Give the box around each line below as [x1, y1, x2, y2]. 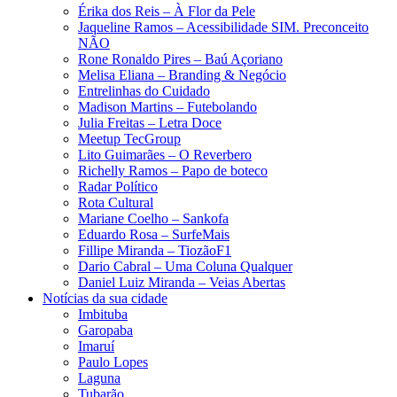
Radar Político [78, 178, 158, 194]
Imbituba [78, 306, 128, 322]
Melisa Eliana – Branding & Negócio [78, 66, 286, 82]
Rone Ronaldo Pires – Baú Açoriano [78, 51, 283, 66]
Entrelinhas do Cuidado [78, 82, 210, 98]
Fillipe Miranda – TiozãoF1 [78, 242, 231, 258]
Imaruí [78, 338, 114, 354]
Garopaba [78, 322, 133, 338]
